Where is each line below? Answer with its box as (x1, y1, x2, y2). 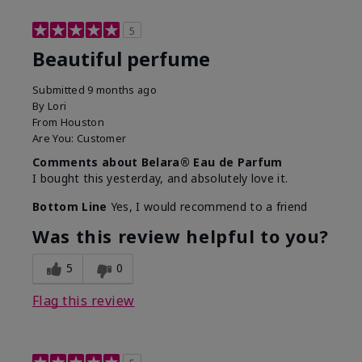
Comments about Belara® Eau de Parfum (32, 154, 283, 170)
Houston (60, 114, 104, 129)
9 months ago (87, 82, 158, 97)
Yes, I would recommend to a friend (107, 198, 308, 214)
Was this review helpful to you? (32, 224, 329, 248)
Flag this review (32, 291, 135, 309)
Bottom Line (32, 198, 107, 214)
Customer (76, 130, 127, 145)
